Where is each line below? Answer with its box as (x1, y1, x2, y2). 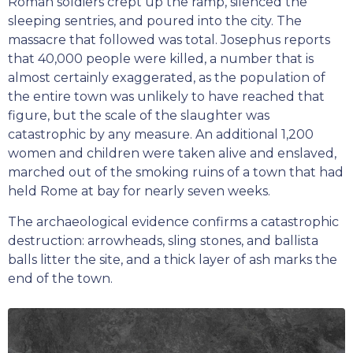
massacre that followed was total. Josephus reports (8, 32, 330, 48)
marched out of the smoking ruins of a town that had (8, 165, 344, 180)
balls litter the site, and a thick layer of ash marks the (8, 252, 337, 268)
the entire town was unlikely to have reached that (8, 89, 325, 105)
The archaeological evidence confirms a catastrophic (8, 214, 339, 230)
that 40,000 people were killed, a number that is (8, 51, 314, 67)
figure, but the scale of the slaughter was (8, 108, 269, 124)
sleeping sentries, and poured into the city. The (8, 13, 302, 29)
